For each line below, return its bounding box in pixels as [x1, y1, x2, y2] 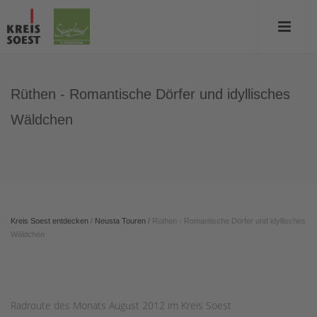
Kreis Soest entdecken [11, 217, 88, 225]
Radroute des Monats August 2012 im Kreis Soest [11, 299, 231, 312]
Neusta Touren [95, 217, 146, 225]
